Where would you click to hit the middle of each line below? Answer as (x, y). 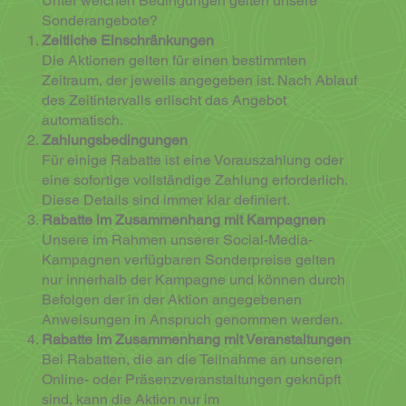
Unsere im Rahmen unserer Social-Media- (177, 240)
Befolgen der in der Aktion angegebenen (171, 300)
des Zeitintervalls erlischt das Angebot (164, 101)
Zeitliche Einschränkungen (127, 41)
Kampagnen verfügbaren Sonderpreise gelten (188, 260)
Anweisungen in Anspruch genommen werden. (192, 320)
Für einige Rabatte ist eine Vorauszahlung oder (192, 160)
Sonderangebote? (99, 21)
